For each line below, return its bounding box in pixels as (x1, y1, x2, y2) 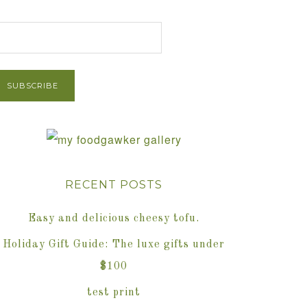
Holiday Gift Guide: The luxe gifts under (3, 239, 225, 250)
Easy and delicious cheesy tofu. (28, 213, 199, 224)
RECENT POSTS (65, 178, 162, 191)
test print (87, 287, 140, 298)
